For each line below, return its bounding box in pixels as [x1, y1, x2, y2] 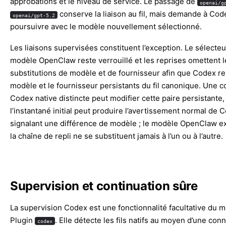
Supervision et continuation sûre [10, 179, 198, 194]
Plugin [10, 215, 35, 225]
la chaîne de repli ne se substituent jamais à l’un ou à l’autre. [10, 131, 223, 141]
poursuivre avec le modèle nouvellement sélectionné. [10, 22, 202, 32]
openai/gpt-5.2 [12, 12, 55, 18]
